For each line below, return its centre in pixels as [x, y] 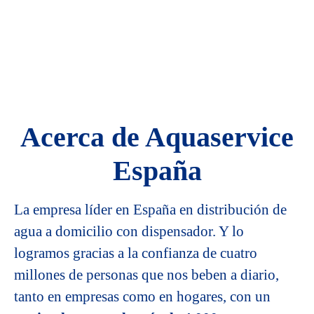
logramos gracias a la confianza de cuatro [136, 253]
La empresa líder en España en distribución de [150, 210]
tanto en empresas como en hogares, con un [142, 296]
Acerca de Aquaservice [157, 137]
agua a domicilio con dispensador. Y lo [129, 231]
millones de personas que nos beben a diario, [146, 275]
